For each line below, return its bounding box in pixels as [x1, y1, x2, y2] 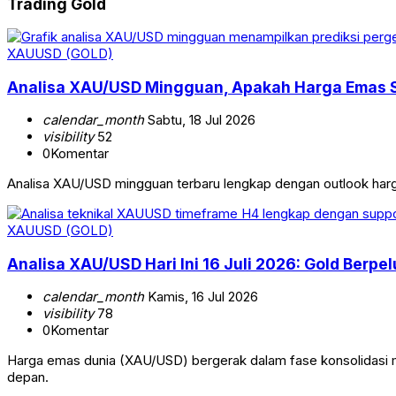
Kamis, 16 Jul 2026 [144, 288, 258, 306]
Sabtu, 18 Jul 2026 [144, 111, 255, 129]
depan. [7, 369, 49, 386]
